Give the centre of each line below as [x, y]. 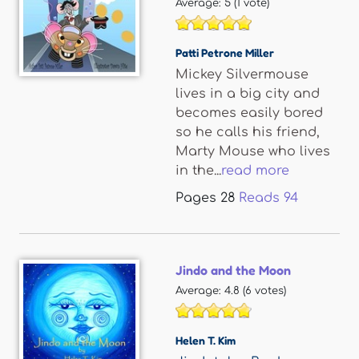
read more [255, 171]
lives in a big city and [248, 94]
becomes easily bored [249, 113]
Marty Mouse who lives [253, 151]
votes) [269, 291]
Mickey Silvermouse [242, 75]
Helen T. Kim [206, 340]
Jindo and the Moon [233, 270]
